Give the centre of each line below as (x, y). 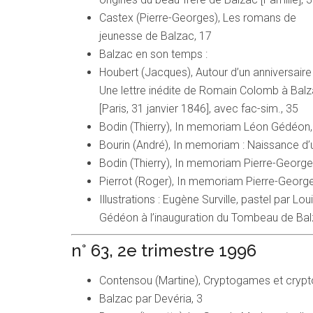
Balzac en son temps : (153, 54)
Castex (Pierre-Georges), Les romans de (198, 18)
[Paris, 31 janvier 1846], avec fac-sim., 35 (199, 109)
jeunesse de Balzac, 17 (155, 36)
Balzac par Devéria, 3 (151, 299)
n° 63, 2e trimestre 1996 (164, 251)
